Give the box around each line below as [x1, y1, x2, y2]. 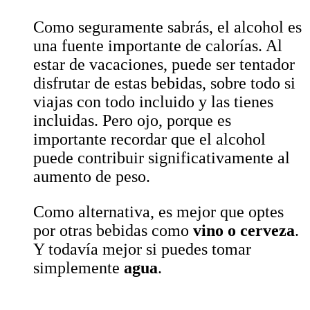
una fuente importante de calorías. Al [33, 37, 282, 55]
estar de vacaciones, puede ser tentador [33, 55, 295, 74]
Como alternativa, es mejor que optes [33, 203, 284, 221]
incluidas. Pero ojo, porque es [33, 111, 231, 130]
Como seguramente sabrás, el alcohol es [33, 18, 302, 37]
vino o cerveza [193, 221, 295, 240]
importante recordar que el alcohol [33, 130, 266, 149]
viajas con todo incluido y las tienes [33, 93, 273, 111]
